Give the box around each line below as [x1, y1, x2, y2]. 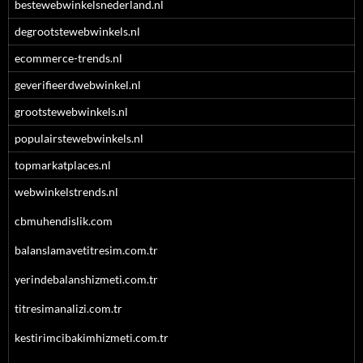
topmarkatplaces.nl [15, 158, 111, 172]
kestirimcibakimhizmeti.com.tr [15, 331, 169, 344]
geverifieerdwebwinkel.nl [15, 78, 141, 92]
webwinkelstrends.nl [15, 185, 118, 199]
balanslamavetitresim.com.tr [15, 243, 158, 257]
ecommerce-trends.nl [15, 51, 122, 65]
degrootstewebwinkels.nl [15, 24, 140, 38]
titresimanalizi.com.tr [15, 301, 122, 315]
